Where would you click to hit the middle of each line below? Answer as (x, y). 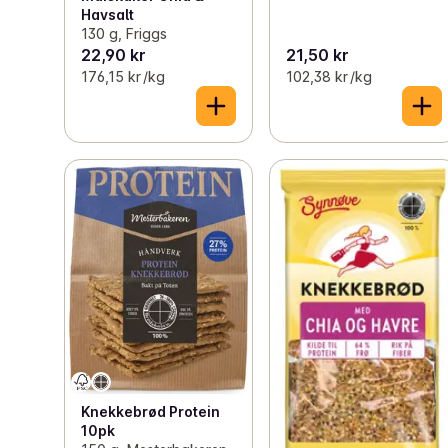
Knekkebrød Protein (150, 412)
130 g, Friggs (124, 34)
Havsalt (107, 15)
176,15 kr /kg (123, 77)
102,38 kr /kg (329, 77)
